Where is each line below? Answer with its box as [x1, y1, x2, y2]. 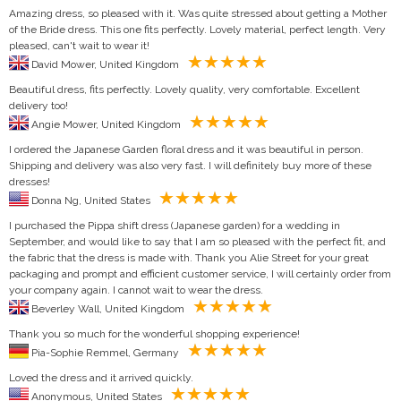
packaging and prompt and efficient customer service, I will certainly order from [9, 267, 391, 280]
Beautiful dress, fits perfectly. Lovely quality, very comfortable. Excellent [9, 82, 360, 96]
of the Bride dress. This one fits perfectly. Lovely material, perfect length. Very [9, 22, 386, 36]
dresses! [9, 175, 50, 188]
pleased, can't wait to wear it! [9, 38, 149, 52]
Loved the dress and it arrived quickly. [9, 371, 193, 384]
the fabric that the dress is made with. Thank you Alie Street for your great [9, 251, 369, 264]
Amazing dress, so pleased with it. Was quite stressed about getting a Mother [9, 6, 387, 20]
